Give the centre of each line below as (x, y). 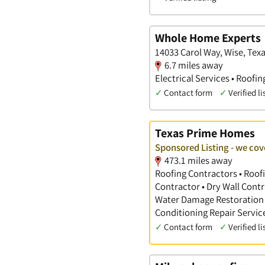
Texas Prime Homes (205, 133)
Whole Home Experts (208, 38)
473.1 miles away (198, 160)
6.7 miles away (194, 65)
